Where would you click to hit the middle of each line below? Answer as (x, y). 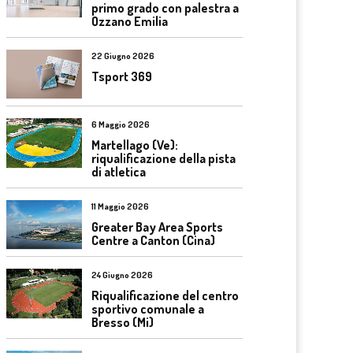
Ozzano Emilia (130, 21)
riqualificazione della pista (163, 158)
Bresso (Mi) (123, 322)
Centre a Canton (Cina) (153, 240)
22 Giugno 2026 (123, 56)
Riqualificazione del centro (165, 295)
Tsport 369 (122, 76)
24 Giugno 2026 (122, 275)
